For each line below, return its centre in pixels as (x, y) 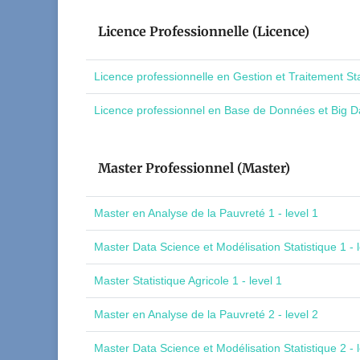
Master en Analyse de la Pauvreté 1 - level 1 (206, 213)
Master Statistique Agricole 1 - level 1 (188, 280)
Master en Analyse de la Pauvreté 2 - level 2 (206, 314)
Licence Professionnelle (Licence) (204, 31)
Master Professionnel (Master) (194, 168)
